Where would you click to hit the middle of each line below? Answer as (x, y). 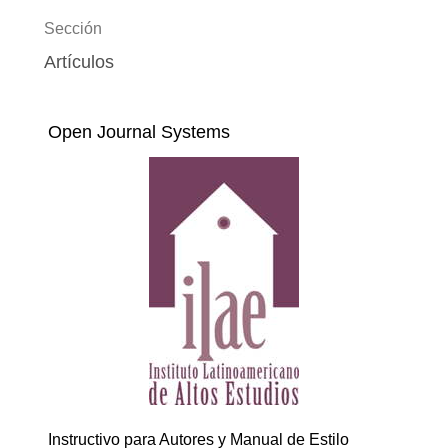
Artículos (78, 62)
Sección (72, 29)
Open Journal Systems (139, 132)
